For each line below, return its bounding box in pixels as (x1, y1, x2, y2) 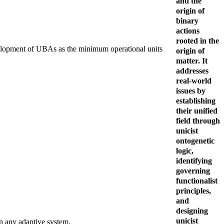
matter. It (176, 56, 207, 65)
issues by (176, 86, 205, 95)
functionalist (176, 176, 217, 185)
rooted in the (176, 36, 219, 45)
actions (176, 26, 199, 35)
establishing (176, 96, 215, 105)
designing (176, 206, 208, 215)
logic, (176, 146, 193, 155)
